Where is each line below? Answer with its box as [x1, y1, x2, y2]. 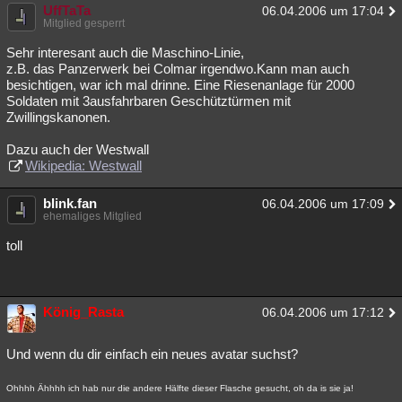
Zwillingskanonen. [6, 109, 110, 125]
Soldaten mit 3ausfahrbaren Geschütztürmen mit [6, 93, 291, 109]
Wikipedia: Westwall [25, 158, 142, 173]
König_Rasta [43, 304, 124, 319]
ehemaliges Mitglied [43, 210, 142, 223]
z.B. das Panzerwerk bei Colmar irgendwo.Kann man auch [6, 61, 349, 76]
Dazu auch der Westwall [6, 142, 149, 157]
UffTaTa [43, 3, 91, 18]
